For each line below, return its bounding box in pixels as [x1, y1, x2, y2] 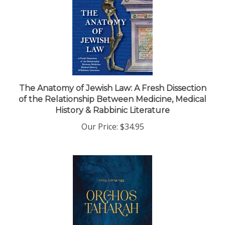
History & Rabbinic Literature [55, 97, 170, 106]
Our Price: [81, 113, 118, 124]
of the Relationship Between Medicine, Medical [19, 86, 206, 95]
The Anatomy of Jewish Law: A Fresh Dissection [19, 75, 206, 84]
